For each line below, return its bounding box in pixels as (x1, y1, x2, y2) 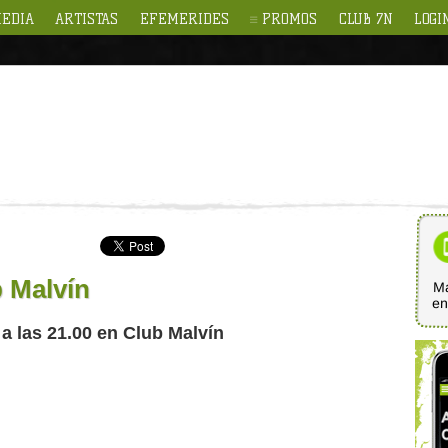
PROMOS (262, 10, 318, 28)
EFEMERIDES (139, 10, 229, 28)
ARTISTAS (55, 10, 119, 28)
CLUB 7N (338, 10, 393, 28)
